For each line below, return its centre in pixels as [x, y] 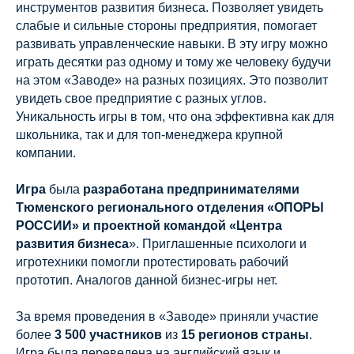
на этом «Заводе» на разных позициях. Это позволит [172, 80]
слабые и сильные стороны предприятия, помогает [166, 25]
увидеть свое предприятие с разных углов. [141, 98]
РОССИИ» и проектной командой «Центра [149, 225]
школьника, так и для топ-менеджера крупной [149, 134]
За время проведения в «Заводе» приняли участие [167, 316]
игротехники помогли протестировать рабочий [152, 262]
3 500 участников [108, 334]
